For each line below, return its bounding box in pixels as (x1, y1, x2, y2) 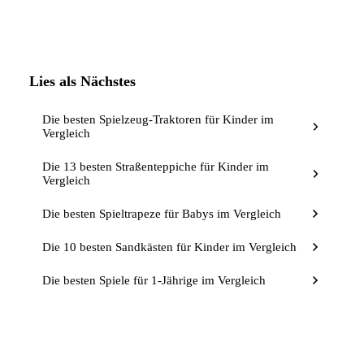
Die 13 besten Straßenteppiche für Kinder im (42, 159, 269, 173)
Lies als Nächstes (29, 72, 136, 89)
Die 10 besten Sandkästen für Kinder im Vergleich (42, 240, 297, 253)
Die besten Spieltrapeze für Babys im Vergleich (42, 206, 281, 220)
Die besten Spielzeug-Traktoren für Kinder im (42, 112, 274, 126)
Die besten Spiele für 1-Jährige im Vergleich (42, 273, 266, 287)
